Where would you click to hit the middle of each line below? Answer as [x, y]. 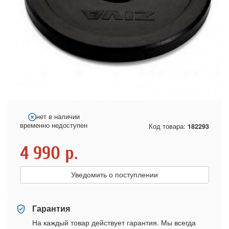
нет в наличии [58, 117]
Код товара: [168, 126]
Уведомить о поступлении [114, 175]
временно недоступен [54, 125]
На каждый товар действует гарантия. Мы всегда [114, 222]
